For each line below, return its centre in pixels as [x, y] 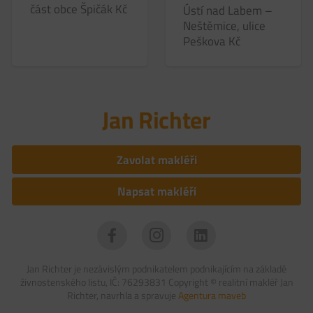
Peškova [205, 41]
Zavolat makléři [156, 160]
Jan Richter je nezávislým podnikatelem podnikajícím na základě [156, 269]
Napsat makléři [156, 192]
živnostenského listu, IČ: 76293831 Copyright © [119, 282]
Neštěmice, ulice [225, 26]
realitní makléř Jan [256, 282]
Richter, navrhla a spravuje [123, 296]
